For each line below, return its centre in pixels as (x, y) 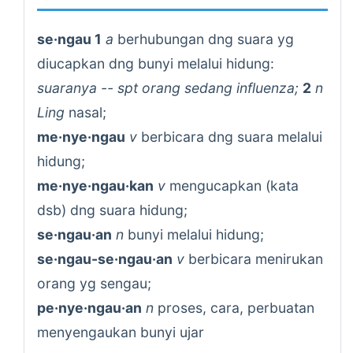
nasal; (85, 112)
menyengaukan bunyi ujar (121, 332)
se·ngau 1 (69, 39)
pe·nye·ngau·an (89, 308)
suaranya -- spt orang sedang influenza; (168, 88)
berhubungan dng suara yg (204, 39)
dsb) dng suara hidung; (112, 210)
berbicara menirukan (254, 259)
